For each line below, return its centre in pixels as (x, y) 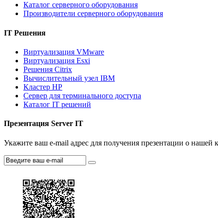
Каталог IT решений (57, 104)
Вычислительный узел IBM (69, 78)
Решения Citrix (48, 69)
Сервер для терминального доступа (82, 96)
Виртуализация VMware (64, 52)
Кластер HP (43, 87)
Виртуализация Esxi (57, 61)
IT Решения (25, 33)
